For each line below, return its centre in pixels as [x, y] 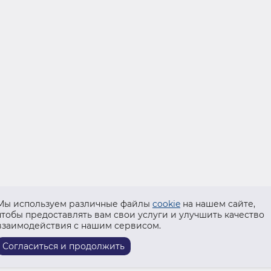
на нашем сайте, [218, 204]
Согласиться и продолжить [64, 246]
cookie [166, 204]
